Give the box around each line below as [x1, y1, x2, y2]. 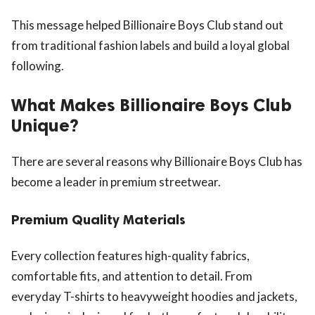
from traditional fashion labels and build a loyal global [11, 38, 290, 53]
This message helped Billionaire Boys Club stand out [11, 18, 283, 33]
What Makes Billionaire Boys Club [11, 94, 292, 116]
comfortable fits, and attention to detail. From [11, 268, 252, 283]
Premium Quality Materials [11, 210, 186, 228]
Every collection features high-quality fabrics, [11, 247, 250, 263]
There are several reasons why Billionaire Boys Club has [11, 153, 302, 169]
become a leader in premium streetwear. [11, 174, 221, 189]
